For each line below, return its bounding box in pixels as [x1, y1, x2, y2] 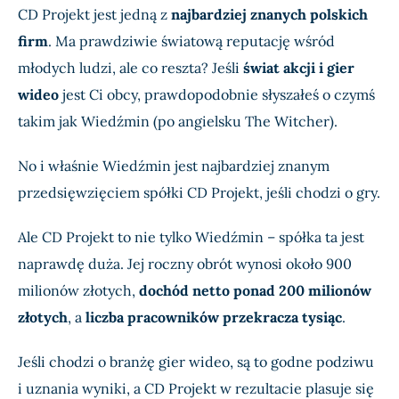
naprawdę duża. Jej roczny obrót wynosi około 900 [18, 254, 352, 273]
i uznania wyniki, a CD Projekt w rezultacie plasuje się [18, 379, 374, 397]
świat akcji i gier [243, 58, 354, 77]
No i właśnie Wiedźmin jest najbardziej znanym [18, 156, 330, 175]
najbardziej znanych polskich [171, 4, 368, 23]
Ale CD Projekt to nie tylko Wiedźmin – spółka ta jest [18, 227, 364, 246]
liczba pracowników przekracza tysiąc [85, 307, 342, 326]
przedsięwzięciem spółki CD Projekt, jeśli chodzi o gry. [18, 183, 380, 201]
